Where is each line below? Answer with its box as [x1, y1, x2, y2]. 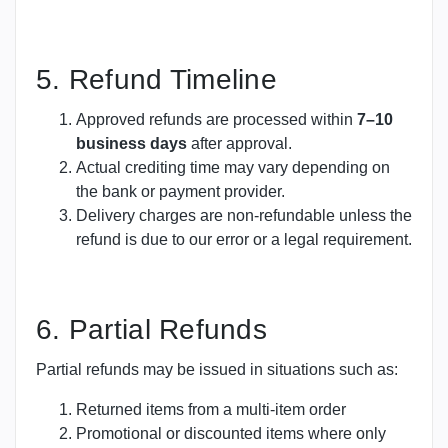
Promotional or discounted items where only [76, 425, 386, 443]
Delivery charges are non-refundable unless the [76, 207, 412, 225]
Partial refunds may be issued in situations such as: [36, 361, 398, 379]
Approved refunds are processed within [76, 111, 357, 129]
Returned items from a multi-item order [76, 401, 346, 419]
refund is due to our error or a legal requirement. [76, 231, 412, 249]
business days [76, 135, 187, 153]
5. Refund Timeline [36, 64, 278, 96]
